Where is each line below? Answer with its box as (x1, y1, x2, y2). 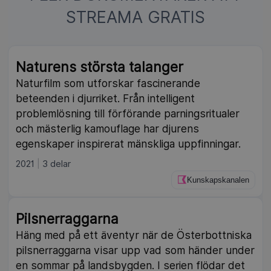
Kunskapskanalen (186, 175, 249, 184)
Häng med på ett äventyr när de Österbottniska (16, 228, 252, 241)
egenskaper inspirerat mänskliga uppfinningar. (16, 137, 241, 150)
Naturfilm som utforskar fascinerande (16, 76, 201, 90)
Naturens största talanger (16, 58, 184, 75)
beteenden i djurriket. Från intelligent (16, 91, 195, 105)
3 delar (42, 158, 71, 169)
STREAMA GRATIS (66, 7, 205, 27)
